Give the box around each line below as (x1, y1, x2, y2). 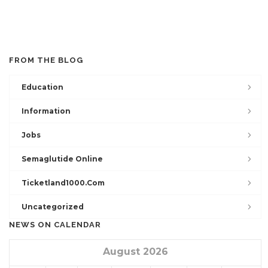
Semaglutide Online (22, 154, 103, 163)
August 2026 (102, 245, 168, 257)
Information (22, 106, 71, 115)
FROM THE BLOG (9, 55, 83, 65)
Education (22, 82, 63, 92)
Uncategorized (22, 202, 84, 211)
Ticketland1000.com (22, 178, 105, 187)
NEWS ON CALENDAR (9, 220, 101, 229)
